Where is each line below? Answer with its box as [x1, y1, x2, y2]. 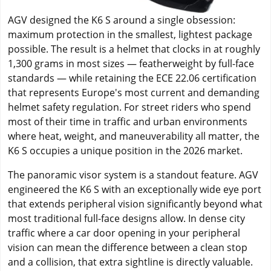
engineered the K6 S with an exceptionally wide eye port [8, 182, 261, 196]
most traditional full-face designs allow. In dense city [8, 211, 245, 225]
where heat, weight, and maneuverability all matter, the [8, 129, 260, 143]
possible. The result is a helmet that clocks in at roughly [8, 42, 260, 56]
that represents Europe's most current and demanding [8, 85, 260, 99]
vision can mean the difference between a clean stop [8, 240, 247, 254]
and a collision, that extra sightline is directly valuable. [8, 255, 253, 269]
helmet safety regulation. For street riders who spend [8, 100, 251, 114]
